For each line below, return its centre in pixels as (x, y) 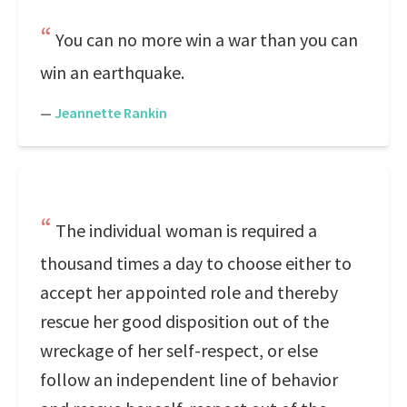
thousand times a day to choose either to (196, 263)
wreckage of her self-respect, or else (179, 350)
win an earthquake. (112, 72)
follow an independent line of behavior (189, 379)
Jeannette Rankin (111, 113)
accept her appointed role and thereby (189, 292)
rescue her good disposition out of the (184, 321)
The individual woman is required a (186, 230)
